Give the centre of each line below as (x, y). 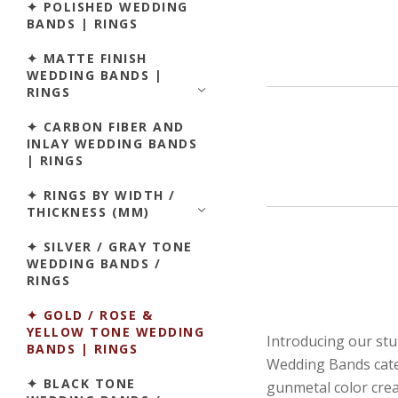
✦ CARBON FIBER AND (106, 126)
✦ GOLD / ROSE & (90, 314)
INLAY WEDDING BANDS (112, 143)
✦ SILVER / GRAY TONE (110, 246)
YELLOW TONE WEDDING (116, 331)
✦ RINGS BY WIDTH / (101, 195)
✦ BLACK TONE (81, 383)
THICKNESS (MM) (88, 211)
